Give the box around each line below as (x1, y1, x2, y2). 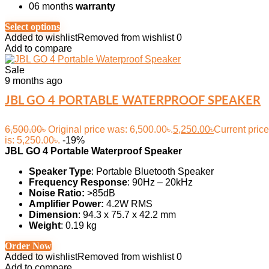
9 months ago (5, 76, 62, 86)
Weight (29, 220, 61, 231)
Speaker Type (29, 166, 91, 177)
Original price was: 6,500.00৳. (48, 124, 173, 134)
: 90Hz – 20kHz (127, 177, 193, 187)
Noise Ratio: (29, 188, 85, 198)
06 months (29, 1, 76, 11)
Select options (5, 22, 60, 32)
